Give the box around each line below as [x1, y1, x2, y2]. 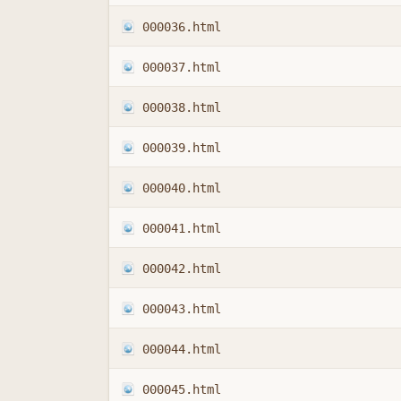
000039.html [141, 140, 221, 155]
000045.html [141, 381, 221, 397]
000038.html [141, 99, 221, 115]
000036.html [141, 19, 221, 34]
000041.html [141, 220, 221, 235]
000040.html [141, 180, 221, 195]
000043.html [141, 301, 221, 316]
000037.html [141, 59, 221, 74]
